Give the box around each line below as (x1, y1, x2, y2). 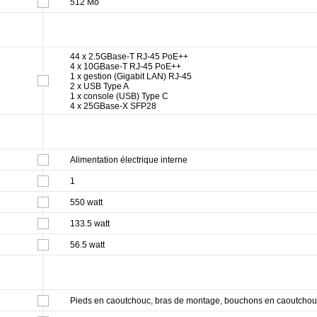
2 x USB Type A (70, 81, 129, 91)
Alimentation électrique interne (70, 154, 188, 165)
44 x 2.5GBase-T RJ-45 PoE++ (70, 51, 188, 62)
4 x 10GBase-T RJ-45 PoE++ (70, 61, 181, 71)
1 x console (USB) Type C (70, 91, 168, 101)
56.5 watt (70, 239, 105, 250)
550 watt (70, 197, 103, 207)
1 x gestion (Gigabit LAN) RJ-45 (70, 71, 192, 81)
